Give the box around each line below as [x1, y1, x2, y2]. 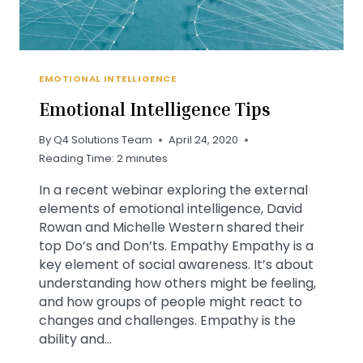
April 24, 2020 [169, 133, 239, 147]
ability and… [39, 330, 112, 349]
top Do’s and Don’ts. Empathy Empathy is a [39, 237, 314, 256]
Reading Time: [39, 152, 114, 166]
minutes [126, 152, 168, 166]
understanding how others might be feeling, [39, 274, 316, 293]
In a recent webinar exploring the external [39, 181, 308, 200]
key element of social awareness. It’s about [39, 255, 314, 275]
